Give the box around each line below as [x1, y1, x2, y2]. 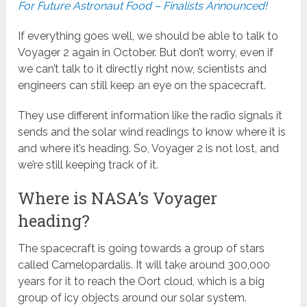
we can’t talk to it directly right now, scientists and [18, 62, 267, 76]
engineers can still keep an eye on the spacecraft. [18, 79, 269, 93]
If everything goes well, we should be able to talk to [18, 29, 279, 43]
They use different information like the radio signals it [18, 109, 283, 123]
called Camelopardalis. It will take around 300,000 [18, 258, 271, 272]
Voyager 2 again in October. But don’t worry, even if [18, 46, 274, 60]
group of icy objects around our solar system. [18, 291, 250, 305]
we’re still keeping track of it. [18, 158, 159, 172]
